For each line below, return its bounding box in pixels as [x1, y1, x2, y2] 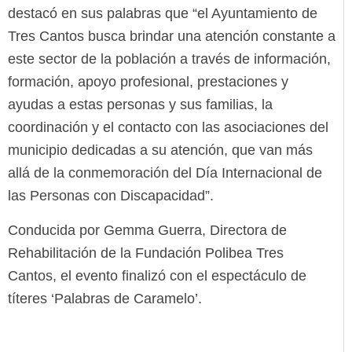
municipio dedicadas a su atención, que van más [8, 142, 313, 159]
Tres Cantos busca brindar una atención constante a [8, 28, 335, 45]
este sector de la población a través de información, [8, 51, 331, 68]
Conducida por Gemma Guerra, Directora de [8, 222, 287, 238]
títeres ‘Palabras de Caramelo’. [8, 290, 202, 306]
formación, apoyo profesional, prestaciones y [8, 74, 288, 90]
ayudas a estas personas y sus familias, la [8, 97, 273, 113]
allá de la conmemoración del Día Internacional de [8, 165, 322, 181]
